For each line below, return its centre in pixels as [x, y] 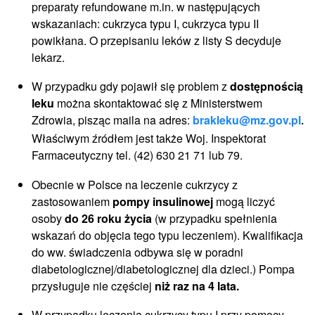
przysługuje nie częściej [93, 285]
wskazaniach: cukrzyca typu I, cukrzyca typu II [145, 23]
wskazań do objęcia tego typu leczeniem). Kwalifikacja [167, 235]
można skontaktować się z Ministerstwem [158, 103]
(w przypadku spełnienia [214, 218]
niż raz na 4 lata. [197, 285]
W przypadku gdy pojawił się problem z [131, 86]
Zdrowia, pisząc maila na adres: [112, 120]
